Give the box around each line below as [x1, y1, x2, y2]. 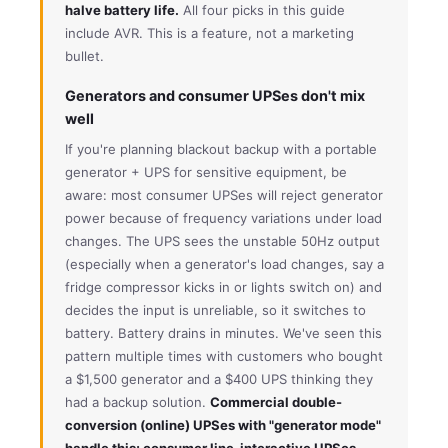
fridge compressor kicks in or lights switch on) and [65, 278, 382, 295]
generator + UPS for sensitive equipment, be [65, 163, 347, 180]
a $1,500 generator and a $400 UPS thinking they [65, 370, 373, 387]
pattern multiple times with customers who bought [65, 347, 383, 364]
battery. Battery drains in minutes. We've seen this [65, 324, 382, 341]
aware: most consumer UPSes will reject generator [65, 186, 383, 203]
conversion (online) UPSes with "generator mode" [65, 416, 381, 433]
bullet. [65, 47, 104, 64]
